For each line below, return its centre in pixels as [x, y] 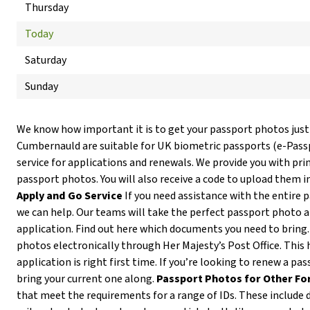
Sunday [42, 86]
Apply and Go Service [70, 196]
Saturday [46, 60]
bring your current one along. [86, 279]
